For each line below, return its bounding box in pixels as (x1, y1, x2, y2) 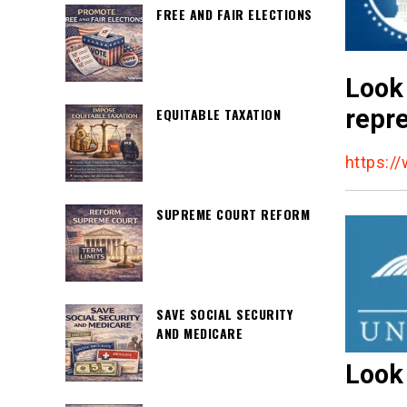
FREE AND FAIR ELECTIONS (156, 5, 313, 24)
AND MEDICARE (156, 323, 243, 342)
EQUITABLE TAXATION (156, 104, 281, 124)
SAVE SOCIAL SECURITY (156, 304, 293, 323)
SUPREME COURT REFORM (156, 204, 310, 223)
